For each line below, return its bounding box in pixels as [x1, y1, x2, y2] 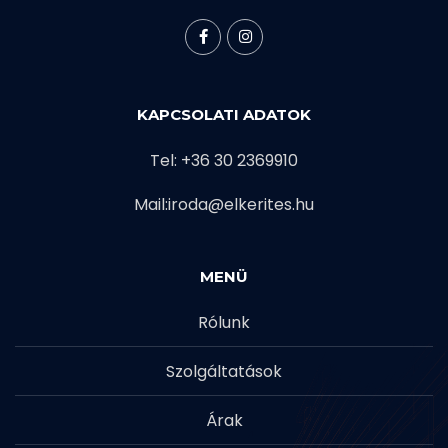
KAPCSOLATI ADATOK [137, 104, 311, 124]
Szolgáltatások [166, 359, 282, 383]
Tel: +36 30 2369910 [150, 148, 298, 172]
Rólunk [198, 310, 250, 334]
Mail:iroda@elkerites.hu [134, 192, 314, 216]
